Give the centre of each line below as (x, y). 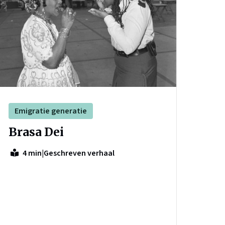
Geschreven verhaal (79, 153)
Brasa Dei (36, 132)
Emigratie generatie (50, 111)
